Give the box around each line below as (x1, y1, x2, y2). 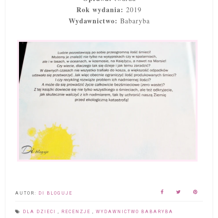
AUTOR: (15, 190, 38, 196)
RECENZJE (61, 209, 92, 214)
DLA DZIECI (23, 209, 58, 214)
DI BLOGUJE (38, 190, 73, 196)
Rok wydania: (76, 4, 124, 15)
